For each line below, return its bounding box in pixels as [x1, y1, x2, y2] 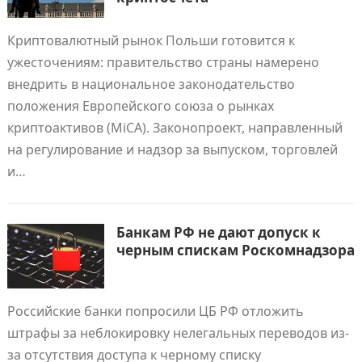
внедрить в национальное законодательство [6, 75, 295, 93]
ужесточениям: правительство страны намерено [6, 53, 319, 71]
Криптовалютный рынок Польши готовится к [6, 32, 295, 49]
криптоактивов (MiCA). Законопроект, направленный [6, 119, 343, 137]
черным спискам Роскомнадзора [116, 241, 355, 259]
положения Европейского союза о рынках [6, 97, 274, 115]
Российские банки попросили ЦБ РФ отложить [6, 302, 304, 320]
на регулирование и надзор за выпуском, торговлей [6, 141, 338, 158]
